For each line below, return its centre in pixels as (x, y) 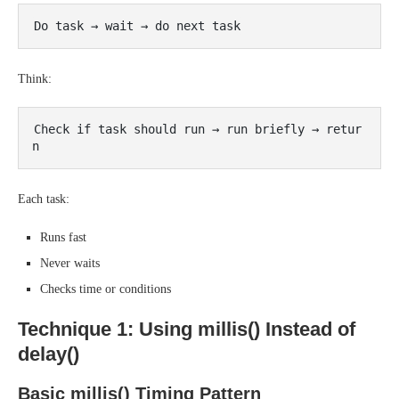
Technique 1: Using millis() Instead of (187, 329)
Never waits (70, 263)
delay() (49, 354)
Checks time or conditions (106, 289)
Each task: (44, 199)
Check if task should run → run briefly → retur (198, 129)
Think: (35, 79)
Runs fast (63, 237)
